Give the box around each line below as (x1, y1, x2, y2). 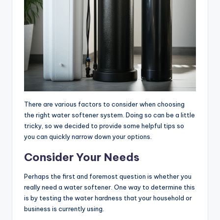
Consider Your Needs (24, 150, 139, 165)
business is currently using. (24, 205, 106, 213)
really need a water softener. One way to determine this (24, 183, 195, 192)
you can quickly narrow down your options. (24, 133, 152, 141)
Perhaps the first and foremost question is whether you (24, 172, 192, 181)
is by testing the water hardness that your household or (24, 194, 192, 202)
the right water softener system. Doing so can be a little (24, 111, 195, 119)
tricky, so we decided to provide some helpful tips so (24, 122, 184, 130)
